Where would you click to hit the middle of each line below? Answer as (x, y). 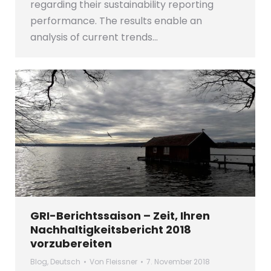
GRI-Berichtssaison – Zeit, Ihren (120, 216)
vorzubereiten (71, 244)
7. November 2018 (178, 262)
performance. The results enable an (116, 21)
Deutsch (65, 262)
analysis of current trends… (94, 38)
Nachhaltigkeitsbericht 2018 (111, 230)
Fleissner (122, 262)
